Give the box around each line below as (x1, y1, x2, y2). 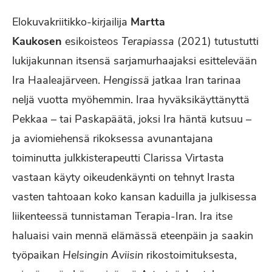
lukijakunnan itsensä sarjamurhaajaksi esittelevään (12, 53, 257, 68)
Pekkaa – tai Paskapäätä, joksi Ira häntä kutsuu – (12, 112, 251, 126)
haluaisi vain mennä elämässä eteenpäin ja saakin (12, 228, 253, 243)
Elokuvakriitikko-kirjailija (12, 15, 131, 29)
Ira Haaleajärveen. (12, 73, 103, 87)
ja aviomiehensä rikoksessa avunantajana (12, 131, 213, 146)
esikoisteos (62, 34, 121, 49)
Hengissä (103, 73, 149, 87)
